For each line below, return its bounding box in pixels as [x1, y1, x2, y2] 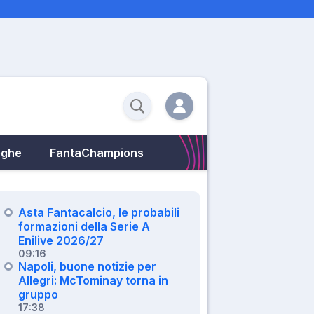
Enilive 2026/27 [18, 233, 104, 247]
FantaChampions [50, 145, 144, 160]
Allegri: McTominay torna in [18, 273, 168, 287]
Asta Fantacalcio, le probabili [18, 205, 179, 219]
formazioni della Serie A [18, 219, 150, 233]
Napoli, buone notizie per [18, 259, 156, 273]
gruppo [18, 287, 58, 301]
